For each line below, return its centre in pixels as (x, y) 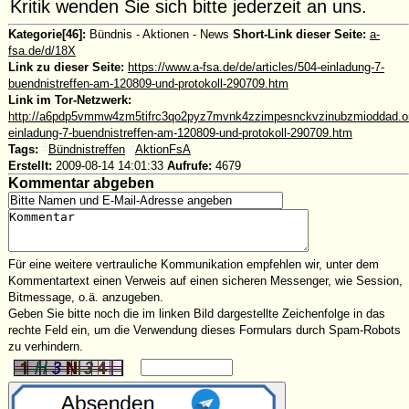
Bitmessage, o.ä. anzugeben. (85, 297)
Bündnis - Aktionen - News (159, 34)
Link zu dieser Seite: (66, 67)
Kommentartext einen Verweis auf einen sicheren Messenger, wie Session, (205, 280)
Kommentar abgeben (81, 183)
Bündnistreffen (86, 149)
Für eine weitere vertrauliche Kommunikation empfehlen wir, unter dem (193, 264)
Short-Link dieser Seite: (299, 34)
